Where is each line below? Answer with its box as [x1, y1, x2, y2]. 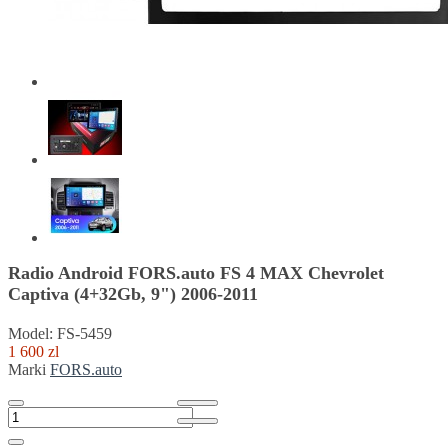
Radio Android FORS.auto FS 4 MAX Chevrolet [8, 263, 384, 283]
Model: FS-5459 [8, 325, 112, 342]
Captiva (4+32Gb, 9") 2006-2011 [8, 284, 258, 304]
